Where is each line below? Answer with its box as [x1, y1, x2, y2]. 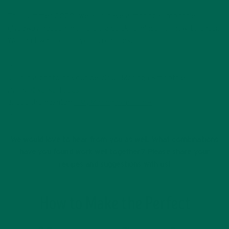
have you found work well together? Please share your [19, 148, 210, 156]
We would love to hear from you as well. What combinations [10, 135, 219, 144]
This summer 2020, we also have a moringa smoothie [8, 12, 196, 20]
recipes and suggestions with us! [59, 160, 170, 168]
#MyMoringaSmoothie [74, 98, 152, 106]
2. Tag [8, 86, 31, 94]
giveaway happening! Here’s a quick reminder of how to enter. [8, 24, 220, 32]
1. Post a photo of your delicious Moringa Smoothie [8, 74, 186, 82]
